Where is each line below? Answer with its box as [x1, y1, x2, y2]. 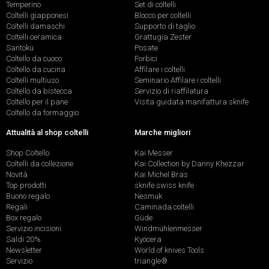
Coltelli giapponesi [6, 10, 68, 20]
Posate [134, 43, 158, 52]
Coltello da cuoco [6, 53, 62, 63]
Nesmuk [134, 192, 162, 201]
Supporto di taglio [134, 21, 195, 31]
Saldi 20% [6, 235, 41, 244]
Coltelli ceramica [6, 32, 62, 41]
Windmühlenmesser [134, 224, 202, 234]
